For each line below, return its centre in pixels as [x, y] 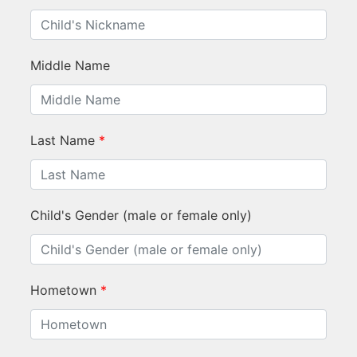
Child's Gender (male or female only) [141, 215]
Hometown [63, 290]
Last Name [63, 140]
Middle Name [70, 65]
